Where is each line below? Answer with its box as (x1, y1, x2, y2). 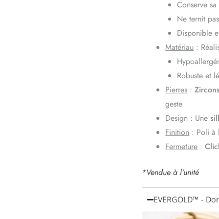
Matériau (165, 41, 194, 53)
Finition (165, 126, 190, 138)
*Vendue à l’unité (142, 166, 199, 178)
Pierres (165, 84, 188, 95)
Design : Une (165, 112, 211, 124)
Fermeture (165, 140, 198, 152)
